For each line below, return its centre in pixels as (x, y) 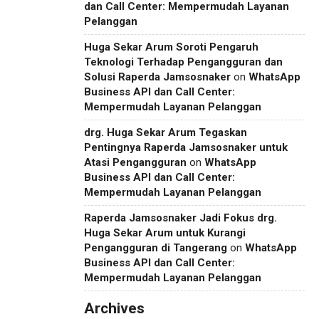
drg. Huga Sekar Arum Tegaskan (166, 132)
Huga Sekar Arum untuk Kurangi (165, 232)
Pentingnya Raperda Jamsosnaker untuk (186, 147)
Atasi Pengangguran (135, 162)
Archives (114, 308)
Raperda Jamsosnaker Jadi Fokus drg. (181, 218)
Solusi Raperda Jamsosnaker (157, 77)
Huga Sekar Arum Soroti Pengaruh (171, 47)
